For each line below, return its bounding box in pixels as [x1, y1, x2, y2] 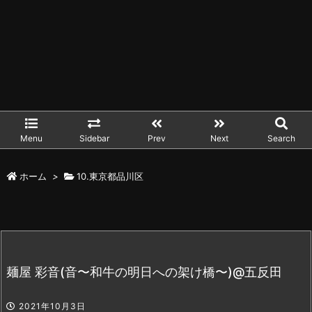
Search [267, 133, 295, 143]
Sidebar [79, 133, 109, 143]
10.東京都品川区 [77, 171, 143, 182]
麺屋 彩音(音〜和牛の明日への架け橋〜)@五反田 [6, 265, 282, 279]
